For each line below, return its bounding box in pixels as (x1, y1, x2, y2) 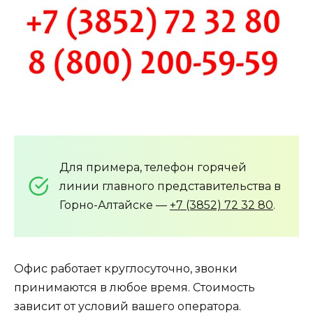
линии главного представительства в (59, 179, 281, 193)
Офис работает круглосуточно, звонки (14, 261, 238, 275)
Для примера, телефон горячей (59, 160, 247, 174)
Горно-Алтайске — (59, 198, 170, 212)
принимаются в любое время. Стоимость (14, 280, 255, 294)
